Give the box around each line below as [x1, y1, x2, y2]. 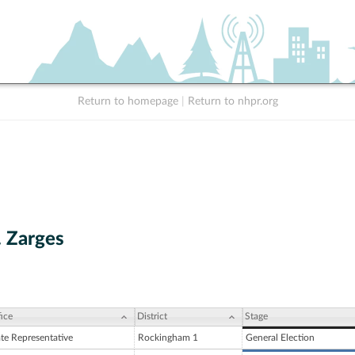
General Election [246, 333, 315, 343]
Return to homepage [77, 96, 178, 107]
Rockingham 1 [138, 333, 198, 343]
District [137, 311, 167, 322]
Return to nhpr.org [187, 96, 278, 107]
